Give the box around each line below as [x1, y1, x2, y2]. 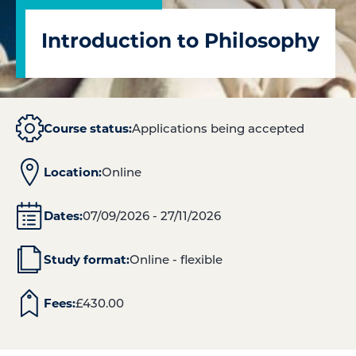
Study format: [43, 251, 130, 267]
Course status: [44, 120, 132, 136]
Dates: [43, 207, 83, 223]
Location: [43, 164, 102, 180]
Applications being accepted [132, 120, 304, 136]
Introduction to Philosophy [41, 26, 319, 53]
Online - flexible [129, 251, 222, 267]
